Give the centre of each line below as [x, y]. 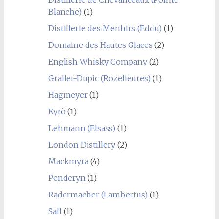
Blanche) [65, 11]
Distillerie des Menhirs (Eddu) [105, 28]
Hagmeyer [68, 95]
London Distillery [82, 144]
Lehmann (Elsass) [82, 128]
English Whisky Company [98, 61]
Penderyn [67, 178]
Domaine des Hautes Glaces [100, 45]
